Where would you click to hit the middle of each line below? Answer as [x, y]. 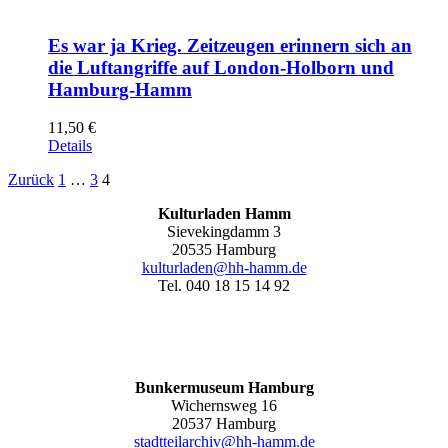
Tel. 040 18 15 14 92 [224, 286]
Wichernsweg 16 [224, 406]
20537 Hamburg [224, 424]
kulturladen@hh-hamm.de [224, 268]
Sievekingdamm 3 [224, 232]
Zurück [31, 180]
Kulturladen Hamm [224, 214]
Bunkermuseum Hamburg [224, 388]
